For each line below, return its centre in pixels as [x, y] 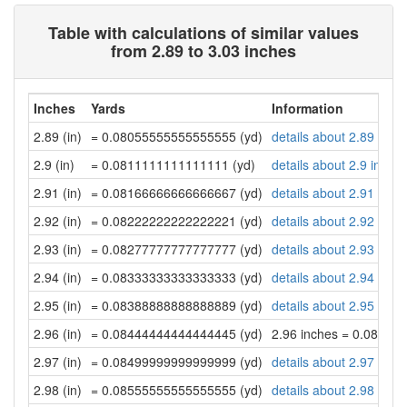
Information [308, 108]
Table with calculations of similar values [203, 33]
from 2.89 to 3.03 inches [203, 51]
